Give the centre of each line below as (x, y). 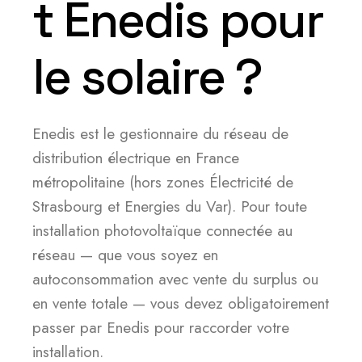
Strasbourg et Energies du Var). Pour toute (170, 206)
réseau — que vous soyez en (125, 255)
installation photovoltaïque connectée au (162, 231)
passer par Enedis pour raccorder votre (161, 328)
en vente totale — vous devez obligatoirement (181, 303)
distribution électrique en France (136, 158)
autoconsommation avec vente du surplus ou (175, 279)
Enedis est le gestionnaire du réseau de (160, 134)
